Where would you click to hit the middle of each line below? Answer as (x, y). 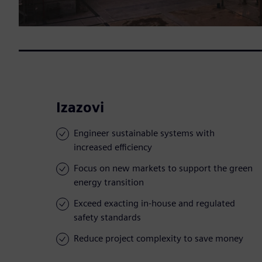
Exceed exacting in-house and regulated (154, 204)
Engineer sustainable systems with (144, 133)
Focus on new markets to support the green (163, 168)
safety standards (107, 218)
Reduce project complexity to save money (158, 239)
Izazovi (80, 108)
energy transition (109, 182)
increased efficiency (113, 147)
